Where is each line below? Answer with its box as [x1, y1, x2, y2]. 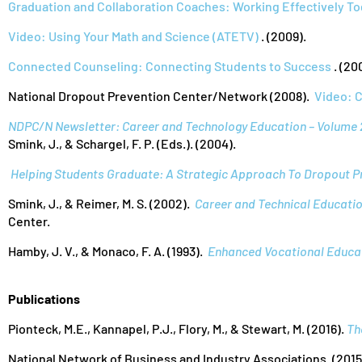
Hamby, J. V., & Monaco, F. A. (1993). [8, 243, 208, 259]
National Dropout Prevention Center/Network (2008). [8, 88, 314, 103]
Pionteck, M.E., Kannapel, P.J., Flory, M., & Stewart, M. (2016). [8, 321, 347, 336]
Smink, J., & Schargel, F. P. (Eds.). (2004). [8, 136, 236, 151]
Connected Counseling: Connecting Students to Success [8, 58, 331, 74]
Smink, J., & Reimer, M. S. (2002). [8, 196, 195, 211]
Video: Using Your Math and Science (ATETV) [8, 28, 259, 44]
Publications [8, 291, 80, 306]
